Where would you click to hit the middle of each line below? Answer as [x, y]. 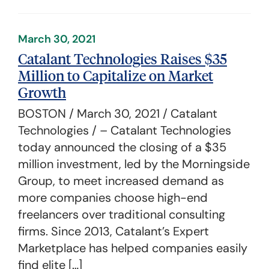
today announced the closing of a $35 [122, 147]
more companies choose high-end [113, 198]
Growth [42, 92]
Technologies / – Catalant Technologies [125, 130]
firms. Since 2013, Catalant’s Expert [113, 231]
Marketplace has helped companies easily [133, 248]
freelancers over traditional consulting [122, 214]
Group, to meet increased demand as [121, 181]
